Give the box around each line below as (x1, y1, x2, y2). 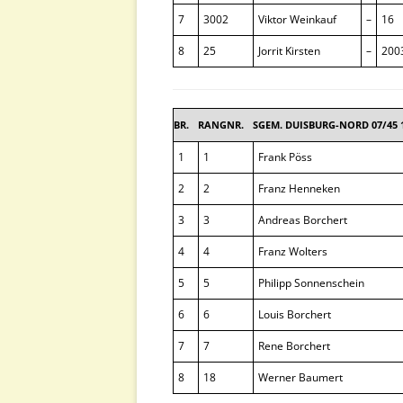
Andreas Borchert (258, 212, 347, 228)
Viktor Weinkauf (258, 12, 336, 27)
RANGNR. (198, 118, 244, 131)
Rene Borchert (258, 338, 330, 354)
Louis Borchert (258, 307, 331, 322)
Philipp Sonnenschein (258, 275, 364, 291)
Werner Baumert (258, 370, 343, 385)
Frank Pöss (258, 149, 312, 165)
